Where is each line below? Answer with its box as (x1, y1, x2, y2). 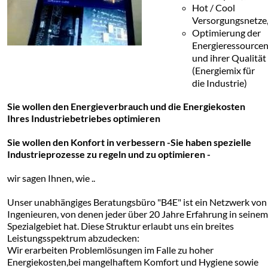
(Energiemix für (191, 65, 255, 76)
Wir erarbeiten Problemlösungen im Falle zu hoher (7, 244, 214, 255)
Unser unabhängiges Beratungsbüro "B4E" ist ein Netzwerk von (7, 196, 267, 208)
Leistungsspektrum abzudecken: (7, 232, 139, 243)
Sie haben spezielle (170, 136, 251, 148)
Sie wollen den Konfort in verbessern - (7, 136, 170, 148)
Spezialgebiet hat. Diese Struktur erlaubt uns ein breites (7, 220, 234, 232)
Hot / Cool (191, 2, 235, 13)
